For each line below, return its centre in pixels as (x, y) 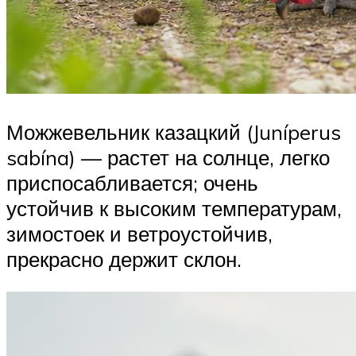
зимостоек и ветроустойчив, (139, 233)
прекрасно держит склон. (124, 259)
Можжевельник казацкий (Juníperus (174, 132)
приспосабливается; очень (132, 182)
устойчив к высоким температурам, (174, 208)
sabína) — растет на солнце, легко (168, 157)
